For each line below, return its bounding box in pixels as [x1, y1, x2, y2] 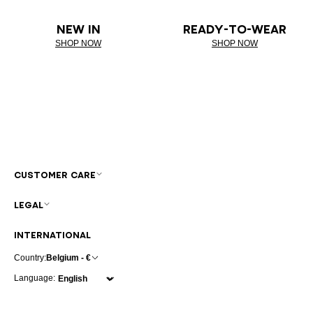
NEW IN [56, 23, 101, 35]
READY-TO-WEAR [183, 23, 286, 35]
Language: [14, 273, 55, 284]
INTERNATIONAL [14, 230, 91, 240]
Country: [14, 252, 46, 263]
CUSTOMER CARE [14, 170, 96, 180]
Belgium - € [46, 252, 91, 263]
